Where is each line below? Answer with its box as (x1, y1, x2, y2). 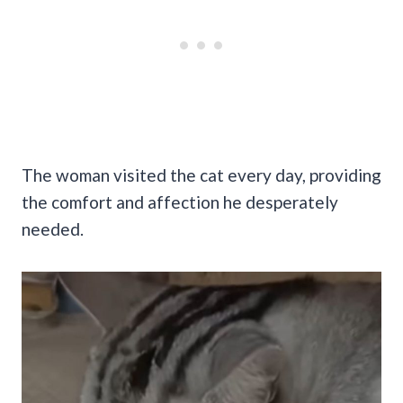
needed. (22, 218, 87, 239)
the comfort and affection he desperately (22, 191, 338, 212)
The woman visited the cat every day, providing (22, 164, 381, 185)
